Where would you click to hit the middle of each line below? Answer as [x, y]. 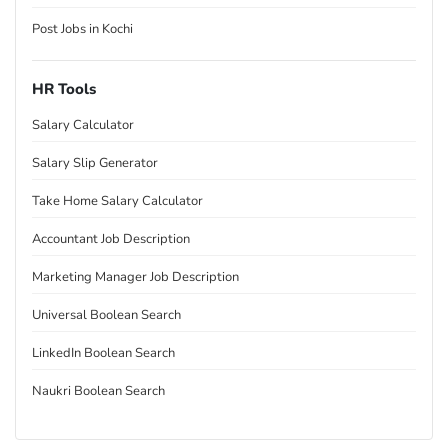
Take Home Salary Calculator [117, 201]
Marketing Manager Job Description [135, 277]
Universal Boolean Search [106, 315]
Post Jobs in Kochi [82, 29]
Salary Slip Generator [95, 163]
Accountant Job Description [111, 239]
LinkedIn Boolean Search [103, 353]
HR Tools [64, 89]
